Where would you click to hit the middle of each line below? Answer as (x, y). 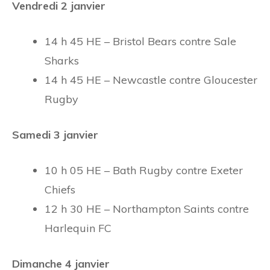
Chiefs (60, 189)
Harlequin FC (78, 228)
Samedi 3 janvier (55, 134)
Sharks (62, 60)
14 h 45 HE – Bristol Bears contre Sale (140, 41)
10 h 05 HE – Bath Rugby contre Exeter (144, 170)
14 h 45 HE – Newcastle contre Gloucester (151, 80)
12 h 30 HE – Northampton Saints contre (147, 209)
